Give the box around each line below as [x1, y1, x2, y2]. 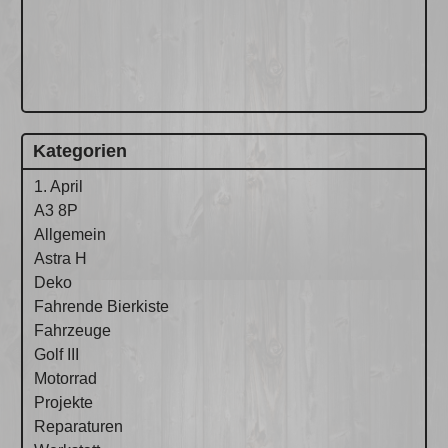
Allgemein [34, 225, 107, 243]
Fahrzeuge [34, 321, 112, 339]
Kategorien [33, 140, 128, 161]
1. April [34, 177, 84, 195]
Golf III [34, 345, 80, 363]
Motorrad [34, 369, 98, 387]
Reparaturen [34, 417, 124, 435]
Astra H [34, 249, 88, 267]
